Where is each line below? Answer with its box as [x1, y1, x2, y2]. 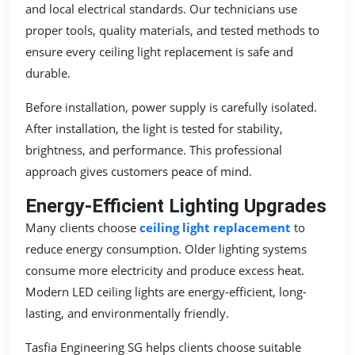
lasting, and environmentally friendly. [25, 304, 229, 321]
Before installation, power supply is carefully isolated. [25, 98, 317, 115]
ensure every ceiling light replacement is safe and [25, 43, 293, 59]
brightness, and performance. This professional [25, 141, 282, 158]
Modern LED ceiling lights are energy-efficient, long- [25, 283, 307, 300]
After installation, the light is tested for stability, [25, 120, 283, 136]
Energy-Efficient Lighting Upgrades [25, 194, 326, 217]
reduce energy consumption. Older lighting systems [25, 240, 307, 257]
